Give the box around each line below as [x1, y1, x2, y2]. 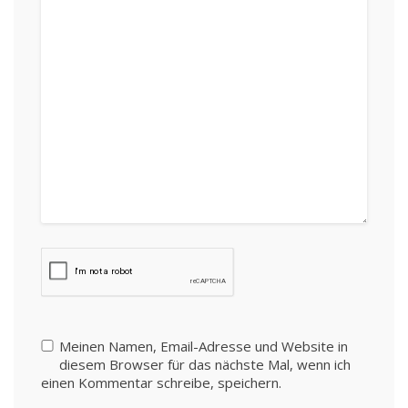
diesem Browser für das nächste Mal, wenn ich [59, 355, 351, 373]
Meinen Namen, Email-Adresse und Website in [59, 337, 348, 355]
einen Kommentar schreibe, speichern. [41, 373, 281, 392]
